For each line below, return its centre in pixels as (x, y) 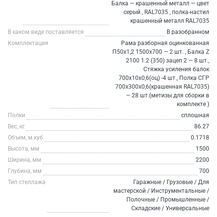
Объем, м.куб (25, 138)
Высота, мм (23, 149)
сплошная (195, 115)
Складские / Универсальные (170, 208)
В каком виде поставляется (46, 32)
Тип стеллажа (27, 182)
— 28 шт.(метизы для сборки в (168, 95)
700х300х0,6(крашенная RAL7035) (162, 87)
